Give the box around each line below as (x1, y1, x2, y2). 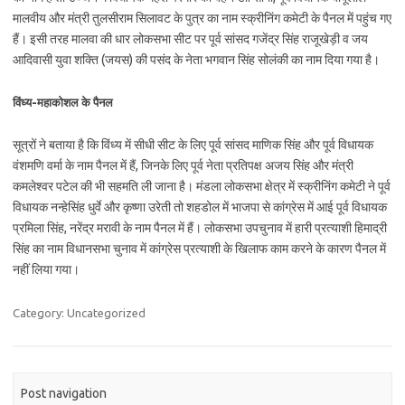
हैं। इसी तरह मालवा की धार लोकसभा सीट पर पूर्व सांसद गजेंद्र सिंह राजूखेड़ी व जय (13, 32, 368, 46)
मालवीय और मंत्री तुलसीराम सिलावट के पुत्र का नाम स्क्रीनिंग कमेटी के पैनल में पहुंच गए (13, 11, 391, 25)
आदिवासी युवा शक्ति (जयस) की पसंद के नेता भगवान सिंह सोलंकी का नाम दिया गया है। (13, 52, 380, 67)
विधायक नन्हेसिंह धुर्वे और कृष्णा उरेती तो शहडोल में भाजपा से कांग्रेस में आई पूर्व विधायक (13, 200, 387, 214)
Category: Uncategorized (13, 306, 146, 319)
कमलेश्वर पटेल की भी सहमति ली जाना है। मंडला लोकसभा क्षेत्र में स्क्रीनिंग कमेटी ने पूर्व (13, 179, 391, 193)
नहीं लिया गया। (13, 262, 80, 277)
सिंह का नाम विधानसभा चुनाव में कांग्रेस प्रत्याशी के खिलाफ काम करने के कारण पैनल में (13, 241, 386, 256)
